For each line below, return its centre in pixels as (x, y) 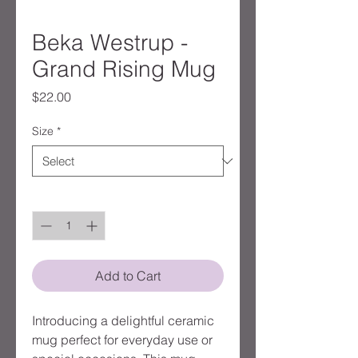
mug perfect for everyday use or (122, 340)
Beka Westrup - (110, 43)
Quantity (53, 197)
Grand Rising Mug (124, 69)
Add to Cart (128, 276)
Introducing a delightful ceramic (123, 321)
